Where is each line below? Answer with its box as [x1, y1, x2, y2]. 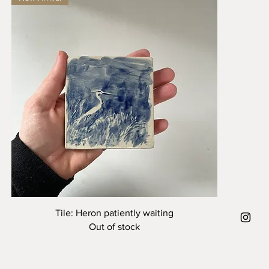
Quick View [93, 207, 136, 217]
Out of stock [89, 221, 141, 232]
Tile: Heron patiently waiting [55, 207, 174, 218]
